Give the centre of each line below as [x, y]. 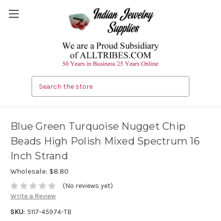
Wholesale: [30, 171]
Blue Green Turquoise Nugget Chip [98, 127]
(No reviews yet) [88, 186]
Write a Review [33, 196]
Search [43, 81]
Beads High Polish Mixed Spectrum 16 [105, 141]
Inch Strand [39, 156]
